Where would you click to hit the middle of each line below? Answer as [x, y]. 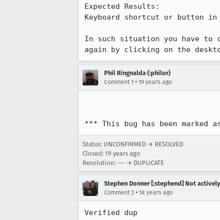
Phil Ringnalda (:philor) [137, 73]
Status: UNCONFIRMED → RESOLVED [133, 144]
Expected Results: [126, 6]
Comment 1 [119, 82]
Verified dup [111, 213]
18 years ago [156, 192]
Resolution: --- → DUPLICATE [123, 163]
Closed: [94, 153]
